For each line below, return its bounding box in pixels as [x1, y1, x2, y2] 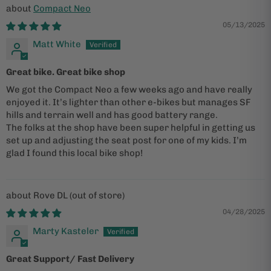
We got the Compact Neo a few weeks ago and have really [6, 83, 252, 95]
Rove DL [33, 189, 70, 201]
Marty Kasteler [33, 225, 99, 237]
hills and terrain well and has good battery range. [6, 109, 218, 120]
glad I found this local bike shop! [6, 147, 143, 158]
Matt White [33, 38, 81, 50]
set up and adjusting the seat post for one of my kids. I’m [6, 134, 247, 146]
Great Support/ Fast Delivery [6, 253, 134, 264]
